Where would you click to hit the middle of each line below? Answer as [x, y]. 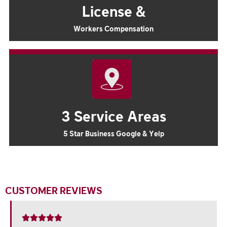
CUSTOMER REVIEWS [54, 190]
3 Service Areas [113, 116]
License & [113, 11]
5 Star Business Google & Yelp [113, 134]
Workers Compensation [113, 29]
